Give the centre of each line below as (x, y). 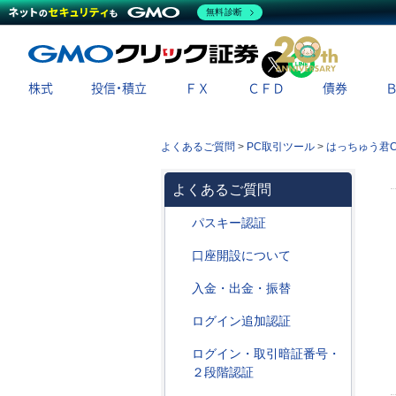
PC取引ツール (281, 147)
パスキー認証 (229, 223)
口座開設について (241, 255)
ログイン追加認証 (241, 321)
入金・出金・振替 (241, 288)
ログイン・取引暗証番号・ (266, 354)
